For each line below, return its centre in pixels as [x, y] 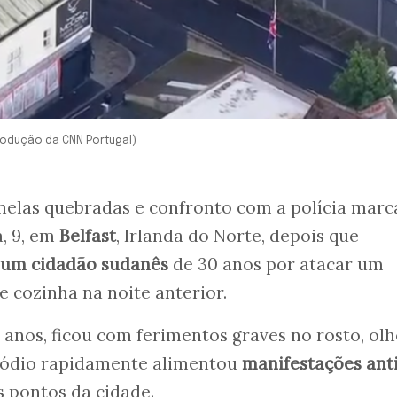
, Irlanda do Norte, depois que [237, 236]
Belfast [88, 236]
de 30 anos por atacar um [276, 265]
